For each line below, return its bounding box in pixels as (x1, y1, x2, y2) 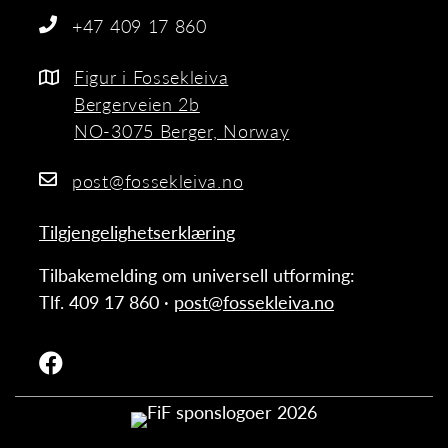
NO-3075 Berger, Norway (74, 117, 290, 143)
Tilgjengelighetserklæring (39, 218, 235, 244)
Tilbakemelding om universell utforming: (39, 261, 355, 287)
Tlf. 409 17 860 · (39, 288, 174, 314)
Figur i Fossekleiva (74, 63, 229, 89)
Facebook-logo (38, 350, 154, 376)
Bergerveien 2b (74, 90, 200, 116)
